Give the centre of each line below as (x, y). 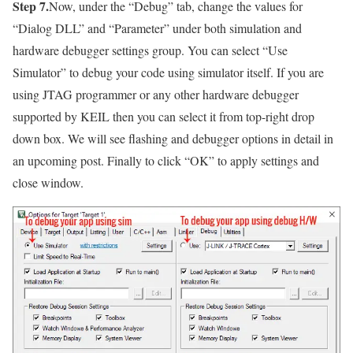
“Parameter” (139, 28)
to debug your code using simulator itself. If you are (195, 72)
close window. (48, 183)
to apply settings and (267, 161)
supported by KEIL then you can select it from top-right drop (163, 117)
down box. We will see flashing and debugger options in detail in (173, 139)
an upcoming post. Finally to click (98, 161)
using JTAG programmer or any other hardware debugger (156, 95)
